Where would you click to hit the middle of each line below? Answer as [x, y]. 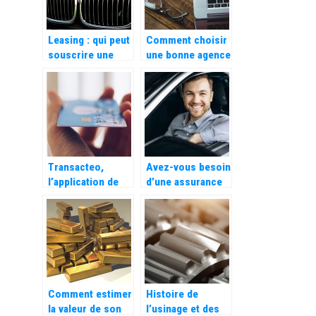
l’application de [83, 182]
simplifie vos [77, 211]
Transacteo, [75, 167]
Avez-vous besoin [188, 167]
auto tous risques [187, 196]
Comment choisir [186, 40]
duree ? [65, 84]
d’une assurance [184, 182]
